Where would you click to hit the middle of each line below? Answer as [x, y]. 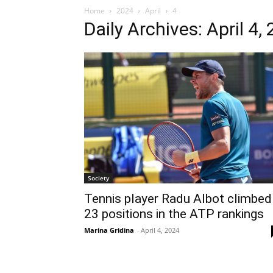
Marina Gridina [109, 230]
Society [98, 178]
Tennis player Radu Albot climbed [178, 199]
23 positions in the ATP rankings [174, 214]
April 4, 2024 [160, 230]
